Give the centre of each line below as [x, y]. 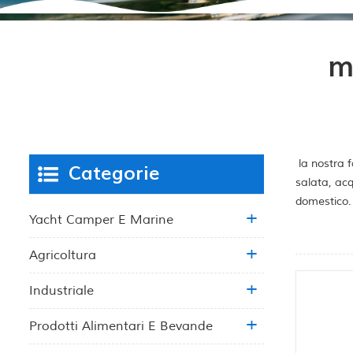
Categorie [114, 173]
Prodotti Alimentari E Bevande [121, 326]
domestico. [323, 201]
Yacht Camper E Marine [101, 219]
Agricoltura [63, 255]
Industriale [61, 290]
